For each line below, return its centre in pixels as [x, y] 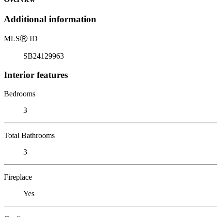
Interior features [36, 75]
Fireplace [18, 177]
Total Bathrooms [29, 135]
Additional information [50, 19]
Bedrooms [20, 93]
